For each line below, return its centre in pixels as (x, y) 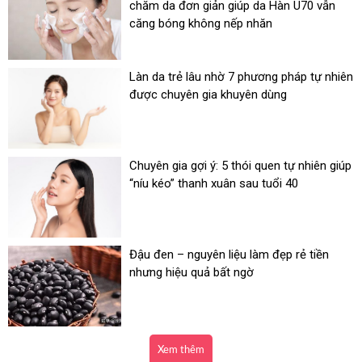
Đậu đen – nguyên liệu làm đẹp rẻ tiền (229, 255)
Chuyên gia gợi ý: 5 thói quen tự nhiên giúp (240, 166)
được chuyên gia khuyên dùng (208, 95)
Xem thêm (181, 350)
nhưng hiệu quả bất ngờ (192, 272)
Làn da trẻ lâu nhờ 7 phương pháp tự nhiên (241, 77)
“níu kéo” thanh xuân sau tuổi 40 (214, 183)
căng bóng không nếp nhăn (201, 23)
